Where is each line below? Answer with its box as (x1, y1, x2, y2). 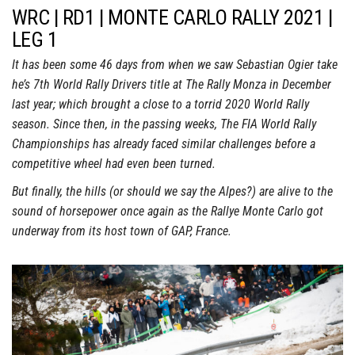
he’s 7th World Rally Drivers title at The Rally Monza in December (12, 76, 331, 92)
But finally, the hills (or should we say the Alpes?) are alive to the (12, 183, 333, 199)
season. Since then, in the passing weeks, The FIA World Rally (12, 116, 316, 132)
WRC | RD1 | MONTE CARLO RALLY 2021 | (12, 5, 333, 29)
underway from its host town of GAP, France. (12, 223, 235, 239)
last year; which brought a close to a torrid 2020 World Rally (12, 96, 309, 112)
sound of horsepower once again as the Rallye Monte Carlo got (12, 203, 323, 219)
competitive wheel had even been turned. (12, 155, 216, 171)
